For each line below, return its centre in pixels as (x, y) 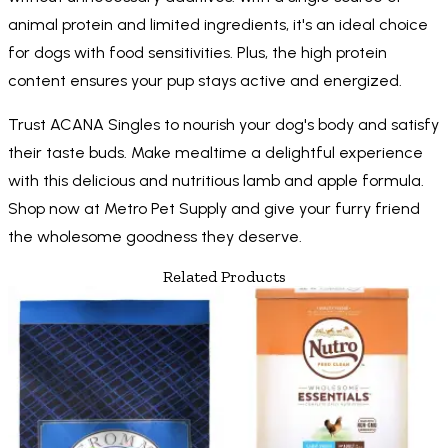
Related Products (224, 277)
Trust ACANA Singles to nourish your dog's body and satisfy (223, 125)
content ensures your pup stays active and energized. (205, 81)
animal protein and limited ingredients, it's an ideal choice (218, 25)
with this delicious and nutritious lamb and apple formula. (216, 181)
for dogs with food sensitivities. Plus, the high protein (197, 53)
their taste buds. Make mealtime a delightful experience (215, 153)
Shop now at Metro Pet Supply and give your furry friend (214, 209)
